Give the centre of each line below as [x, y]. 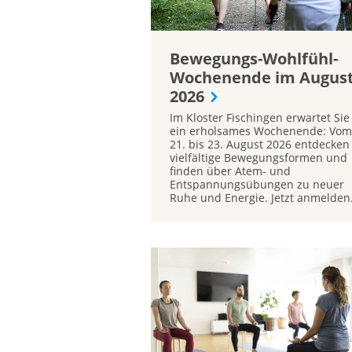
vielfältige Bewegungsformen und [258, 157]
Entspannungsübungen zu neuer [257, 184]
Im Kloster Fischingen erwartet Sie [260, 117]
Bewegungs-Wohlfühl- [254, 58]
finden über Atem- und [230, 170]
